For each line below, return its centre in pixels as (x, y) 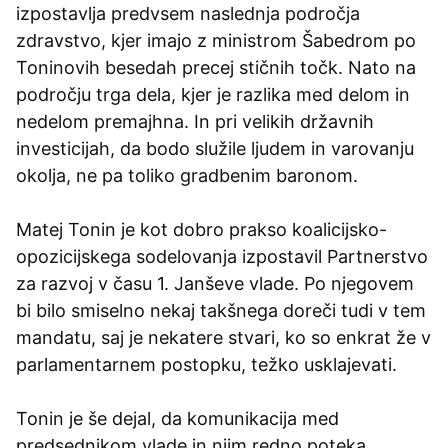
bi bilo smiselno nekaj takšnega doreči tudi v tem (221, 310)
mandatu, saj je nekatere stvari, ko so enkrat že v (223, 337)
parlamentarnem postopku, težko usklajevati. (206, 364)
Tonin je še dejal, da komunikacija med (177, 418)
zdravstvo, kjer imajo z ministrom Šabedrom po (216, 40)
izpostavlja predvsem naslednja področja (188, 13)
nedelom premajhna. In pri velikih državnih (195, 121)
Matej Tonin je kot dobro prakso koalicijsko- (201, 229)
